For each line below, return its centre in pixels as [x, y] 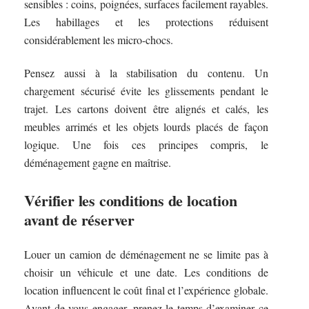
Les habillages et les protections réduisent [146, 21]
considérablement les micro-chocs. [99, 39]
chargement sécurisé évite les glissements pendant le [146, 91]
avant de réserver [79, 220]
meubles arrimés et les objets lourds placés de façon [146, 127]
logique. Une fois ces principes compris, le [146, 145]
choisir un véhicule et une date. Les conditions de [146, 272]
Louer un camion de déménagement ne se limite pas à [146, 254]
